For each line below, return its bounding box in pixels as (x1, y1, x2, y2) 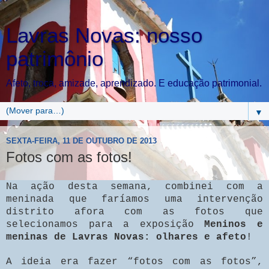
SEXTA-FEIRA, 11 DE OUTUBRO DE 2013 (6, 136, 157, 145)
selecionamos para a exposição (6, 219, 205, 230)
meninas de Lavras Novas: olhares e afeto (6, 231, 246, 243)
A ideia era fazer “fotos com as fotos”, (6, 256, 263, 267)
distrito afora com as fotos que (6, 206, 263, 217)
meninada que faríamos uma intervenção (6, 193, 263, 205)
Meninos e (204, 219, 264, 230)
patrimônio (6, 47, 103, 70)
